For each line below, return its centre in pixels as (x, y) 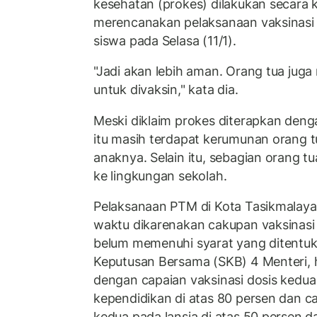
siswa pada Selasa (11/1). (165, 40)
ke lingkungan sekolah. (160, 175)
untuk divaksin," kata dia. (166, 90)
